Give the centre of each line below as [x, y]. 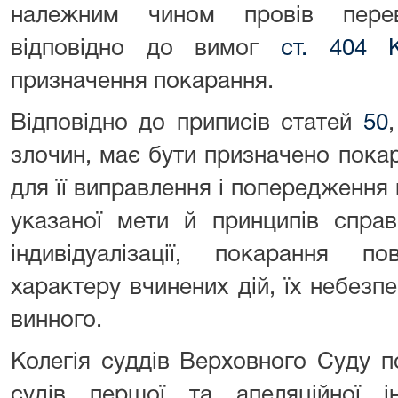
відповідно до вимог [146, 49]
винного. [56, 321]
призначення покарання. [142, 82]
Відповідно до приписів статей [187, 123]
